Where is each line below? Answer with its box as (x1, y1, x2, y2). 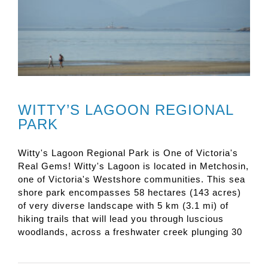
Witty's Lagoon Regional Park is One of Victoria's (18, 147, 238, 158)
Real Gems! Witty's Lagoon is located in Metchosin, (18, 160, 249, 171)
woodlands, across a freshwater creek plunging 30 (18, 226, 242, 237)
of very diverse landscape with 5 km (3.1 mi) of (18, 200, 229, 211)
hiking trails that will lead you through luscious (18, 213, 224, 224)
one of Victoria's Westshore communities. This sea (18, 173, 245, 184)
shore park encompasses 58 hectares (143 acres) (18, 187, 241, 197)
